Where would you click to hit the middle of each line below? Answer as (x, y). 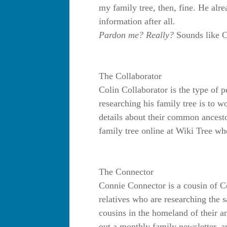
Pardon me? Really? (138, 35)
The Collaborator (130, 76)
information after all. (137, 22)
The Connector (126, 172)
